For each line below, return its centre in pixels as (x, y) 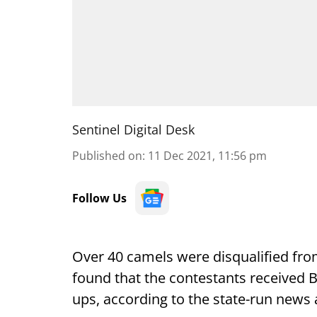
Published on (107, 156)
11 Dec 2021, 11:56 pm (207, 156)
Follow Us (99, 198)
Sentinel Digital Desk (133, 129)
